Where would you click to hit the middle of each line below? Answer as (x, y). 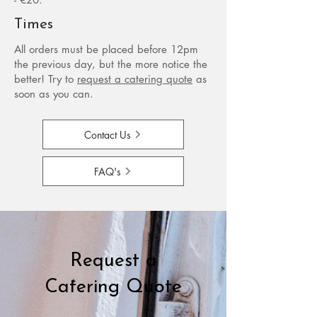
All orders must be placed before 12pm (106, 49)
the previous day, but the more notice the (111, 64)
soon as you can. (54, 94)
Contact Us (108, 134)
